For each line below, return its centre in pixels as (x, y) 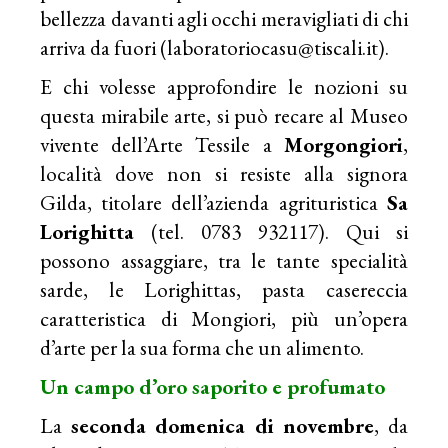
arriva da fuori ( (104, 47)
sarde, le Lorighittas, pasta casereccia (224, 289)
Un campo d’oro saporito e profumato (213, 386)
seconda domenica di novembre (222, 425)
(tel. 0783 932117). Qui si (271, 231)
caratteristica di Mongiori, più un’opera (224, 318)
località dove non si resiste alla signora (224, 173)
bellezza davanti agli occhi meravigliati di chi (224, 18)
